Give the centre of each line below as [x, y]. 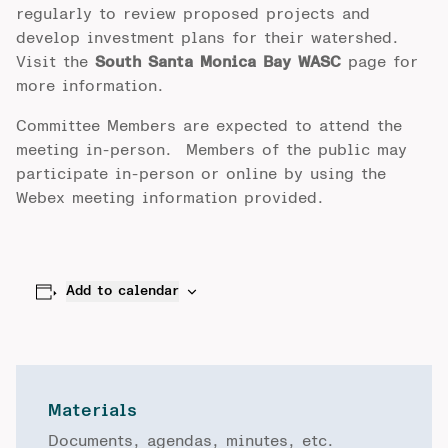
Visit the [55, 62]
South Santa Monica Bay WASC [221, 62]
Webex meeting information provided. [170, 198]
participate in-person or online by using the [201, 174]
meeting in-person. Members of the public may [211, 150]
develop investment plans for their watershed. [211, 38]
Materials [92, 411]
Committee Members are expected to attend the [209, 126]
